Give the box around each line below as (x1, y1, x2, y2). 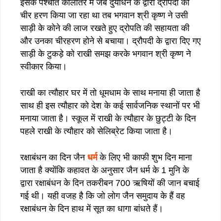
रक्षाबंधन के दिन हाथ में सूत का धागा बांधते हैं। (20, 203, 163, 214)
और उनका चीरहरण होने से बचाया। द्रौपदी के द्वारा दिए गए (20, 36, 201, 46)
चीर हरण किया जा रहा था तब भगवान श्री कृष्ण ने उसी (20, 10, 188, 20)
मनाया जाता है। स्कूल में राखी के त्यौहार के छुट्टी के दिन (20, 113, 196, 123)
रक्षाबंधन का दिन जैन (20, 152, 87, 162)
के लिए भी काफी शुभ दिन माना (100, 152, 192, 162)
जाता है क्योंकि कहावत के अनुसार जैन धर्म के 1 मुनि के (20, 165, 189, 175)
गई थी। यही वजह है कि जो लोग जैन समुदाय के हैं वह (20, 190, 185, 201)
